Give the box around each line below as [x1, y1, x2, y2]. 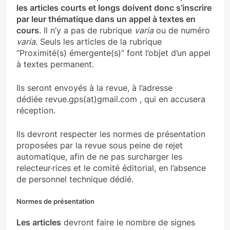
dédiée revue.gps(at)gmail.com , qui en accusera [16, 94, 205, 105]
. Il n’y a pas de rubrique [39, 25, 135, 36]
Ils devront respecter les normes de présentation [16, 129, 205, 140]
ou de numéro [154, 25, 210, 36]
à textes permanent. [16, 59, 94, 70]
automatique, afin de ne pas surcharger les [16, 151, 182, 162]
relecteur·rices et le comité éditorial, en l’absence [16, 163, 206, 174]
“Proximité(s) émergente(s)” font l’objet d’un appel [16, 48, 210, 59]
